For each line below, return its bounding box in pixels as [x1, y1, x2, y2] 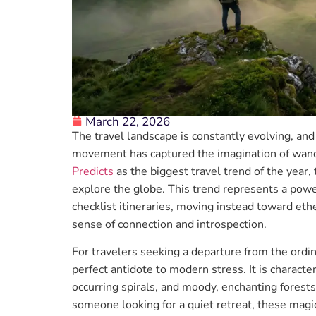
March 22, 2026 [85, 113, 170, 130]
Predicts [72, 163, 114, 179]
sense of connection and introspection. [72, 216, 267, 232]
